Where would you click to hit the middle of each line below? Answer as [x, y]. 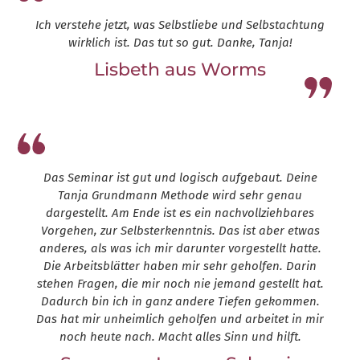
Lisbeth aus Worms [180, 70]
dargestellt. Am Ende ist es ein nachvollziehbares [180, 213]
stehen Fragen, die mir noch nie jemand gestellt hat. [180, 284]
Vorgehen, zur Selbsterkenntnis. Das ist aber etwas [180, 231]
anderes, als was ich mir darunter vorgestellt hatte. [180, 249]
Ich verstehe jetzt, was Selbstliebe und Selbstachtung [180, 25]
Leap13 [180, 91]
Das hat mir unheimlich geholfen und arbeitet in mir [180, 319]
